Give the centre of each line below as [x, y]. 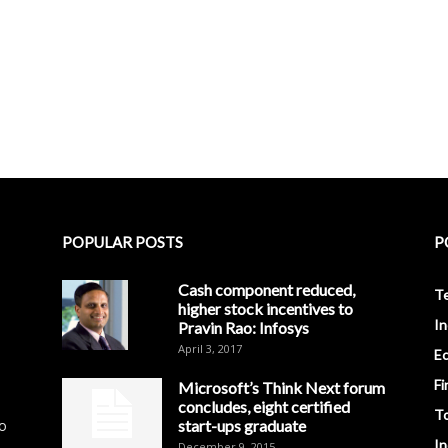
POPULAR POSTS [122, 242]
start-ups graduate [242, 425]
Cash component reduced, [266, 289]
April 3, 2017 [210, 348]
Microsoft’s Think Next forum [281, 387]
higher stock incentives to [265, 308]
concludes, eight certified [264, 406]
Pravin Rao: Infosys [243, 327]
